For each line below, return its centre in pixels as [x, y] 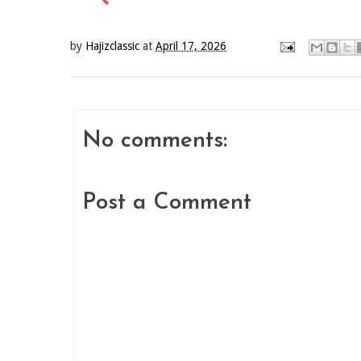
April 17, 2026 [191, 46]
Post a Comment [167, 203]
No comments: [155, 141]
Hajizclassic [112, 46]
